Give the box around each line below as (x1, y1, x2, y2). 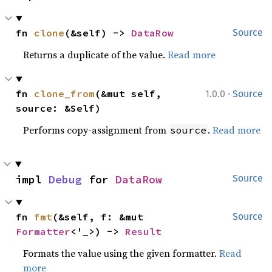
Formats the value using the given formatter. (23, 246, 220, 260)
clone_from (34, 87, 95, 100)
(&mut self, (95, 87, 162, 100)
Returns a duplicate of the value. (23, 48, 168, 61)
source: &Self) (16, 102, 101, 114)
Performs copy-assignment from (23, 123, 169, 137)
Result (125, 225, 162, 237)
